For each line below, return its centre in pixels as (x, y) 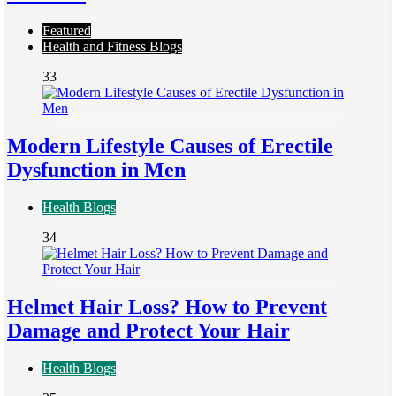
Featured (67, 31)
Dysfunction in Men (96, 170)
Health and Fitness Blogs (112, 47)
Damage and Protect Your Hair (148, 331)
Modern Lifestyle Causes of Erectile (170, 146)
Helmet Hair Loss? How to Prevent (167, 307)
